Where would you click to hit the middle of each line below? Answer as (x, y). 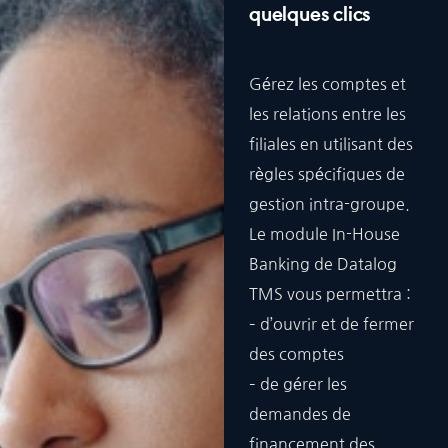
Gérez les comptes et (327, 84)
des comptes (296, 354)
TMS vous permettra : (330, 294)
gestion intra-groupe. (329, 204)
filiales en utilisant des (331, 144)
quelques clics (310, 16)
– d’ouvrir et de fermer (331, 324)
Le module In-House (324, 234)
